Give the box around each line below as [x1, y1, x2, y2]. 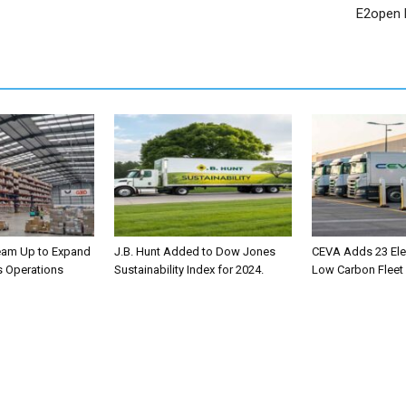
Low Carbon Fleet [312, 262, 403, 276]
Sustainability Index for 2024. [114, 262, 264, 276]
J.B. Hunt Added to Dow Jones [114, 244, 275, 258]
